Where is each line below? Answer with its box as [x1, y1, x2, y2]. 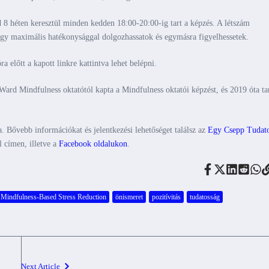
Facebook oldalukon [59, 139, 127, 148]
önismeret [115, 192, 143, 201]
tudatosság [190, 192, 220, 201]
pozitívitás [152, 192, 181, 201]
